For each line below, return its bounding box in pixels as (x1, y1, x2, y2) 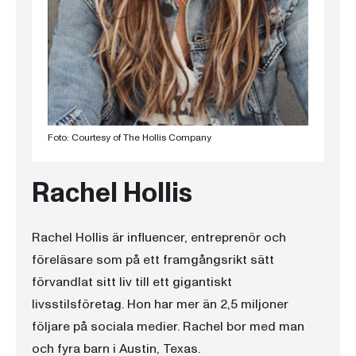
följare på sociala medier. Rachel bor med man (32, 317, 304, 335)
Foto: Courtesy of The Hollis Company (48, 130, 211, 145)
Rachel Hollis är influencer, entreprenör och (32, 228, 286, 246)
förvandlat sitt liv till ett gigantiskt (32, 273, 232, 291)
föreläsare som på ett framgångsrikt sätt (32, 250, 274, 269)
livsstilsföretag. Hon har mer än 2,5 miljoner (32, 295, 288, 313)
